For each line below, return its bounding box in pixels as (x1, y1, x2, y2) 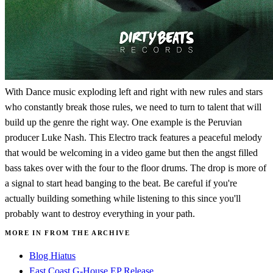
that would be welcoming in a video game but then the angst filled (5, 147, 258, 158)
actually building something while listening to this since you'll (5, 193, 241, 204)
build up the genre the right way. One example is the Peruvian (5, 116, 242, 127)
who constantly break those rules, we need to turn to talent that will (5, 101, 261, 112)
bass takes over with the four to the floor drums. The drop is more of (5, 162, 266, 173)
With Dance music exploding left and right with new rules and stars (5, 86, 263, 97)
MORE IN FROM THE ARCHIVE (5, 229, 130, 236)
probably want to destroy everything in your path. (5, 208, 195, 219)
